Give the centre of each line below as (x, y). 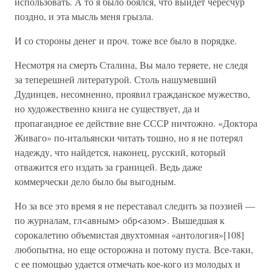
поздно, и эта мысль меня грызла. (84, 16)
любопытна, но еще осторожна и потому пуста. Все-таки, (134, 249)
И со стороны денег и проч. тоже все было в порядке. (126, 40)
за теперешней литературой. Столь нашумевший (116, 79)
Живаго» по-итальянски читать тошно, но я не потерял (129, 138)
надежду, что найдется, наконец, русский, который (120, 152)
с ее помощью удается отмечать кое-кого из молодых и (127, 264)
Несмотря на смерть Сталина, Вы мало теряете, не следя (131, 65)
